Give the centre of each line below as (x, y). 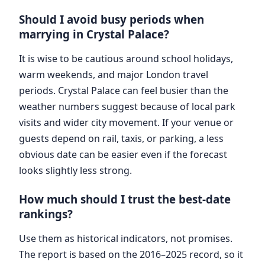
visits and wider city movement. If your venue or (126, 122)
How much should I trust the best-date (125, 199)
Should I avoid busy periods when (112, 19)
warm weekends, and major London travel (114, 74)
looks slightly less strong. (75, 170)
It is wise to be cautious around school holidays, (126, 58)
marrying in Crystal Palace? (94, 34)
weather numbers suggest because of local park (127, 106)
